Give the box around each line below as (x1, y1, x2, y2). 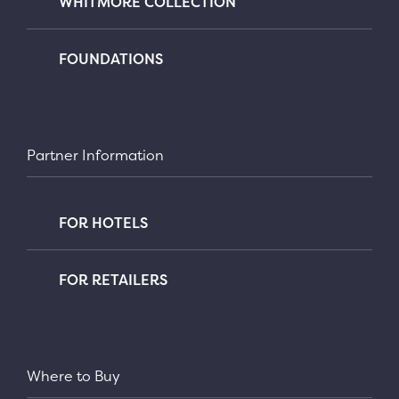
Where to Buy (27, 365, 120, 386)
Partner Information (27, 144, 164, 165)
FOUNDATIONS (59, 48, 163, 69)
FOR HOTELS (59, 212, 148, 232)
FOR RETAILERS (59, 269, 167, 289)
